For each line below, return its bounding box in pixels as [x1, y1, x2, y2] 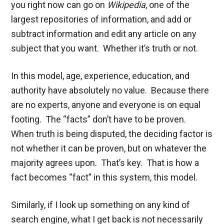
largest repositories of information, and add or [11, 13, 192, 24]
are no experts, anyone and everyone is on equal [11, 99, 201, 110]
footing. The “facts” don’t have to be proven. [11, 113, 188, 124]
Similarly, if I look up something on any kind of [11, 199, 190, 210]
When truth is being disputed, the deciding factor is [11, 128, 213, 139]
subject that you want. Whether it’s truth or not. [11, 42, 200, 53]
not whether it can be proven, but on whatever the [11, 142, 207, 153]
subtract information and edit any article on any [11, 28, 197, 39]
